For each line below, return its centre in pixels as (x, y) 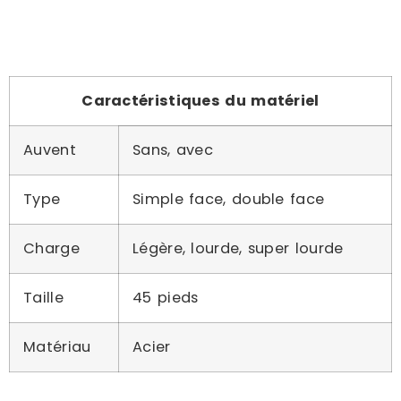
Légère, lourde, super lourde (238, 248)
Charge (51, 248)
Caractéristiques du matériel (200, 101)
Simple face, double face (229, 199)
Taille (43, 298)
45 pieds (166, 298)
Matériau (57, 347)
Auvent (50, 150)
